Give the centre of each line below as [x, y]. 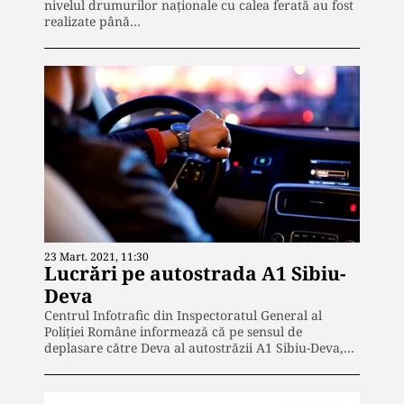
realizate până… [92, 21]
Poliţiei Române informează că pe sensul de [173, 332]
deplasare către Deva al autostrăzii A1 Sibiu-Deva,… [199, 348]
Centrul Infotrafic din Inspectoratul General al [183, 316]
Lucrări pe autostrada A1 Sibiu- [195, 274]
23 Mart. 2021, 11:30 [96, 257]
